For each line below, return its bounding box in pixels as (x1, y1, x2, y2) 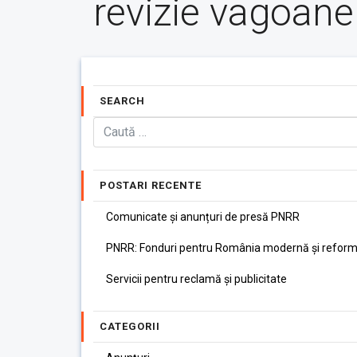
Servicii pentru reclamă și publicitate (106, 273, 287, 285)
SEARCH (100, 95, 145, 107)
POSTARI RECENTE (100, 179, 202, 191)
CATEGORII (100, 320, 160, 332)
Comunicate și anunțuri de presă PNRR (106, 210, 300, 223)
